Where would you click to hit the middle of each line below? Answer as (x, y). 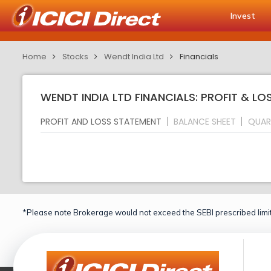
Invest (243, 16)
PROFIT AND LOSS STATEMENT (101, 121)
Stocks (75, 57)
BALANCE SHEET (205, 121)
